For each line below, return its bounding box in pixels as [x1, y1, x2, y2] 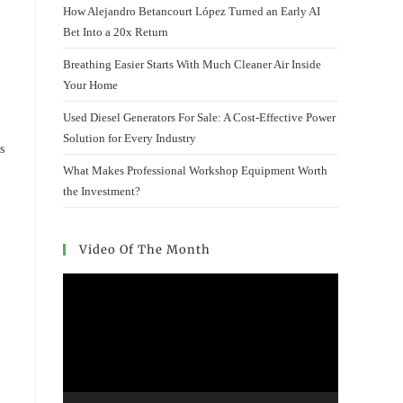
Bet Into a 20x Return [63, 25, 168, 39]
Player [62, 297, 93, 310]
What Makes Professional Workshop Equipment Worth [63, 164, 327, 177]
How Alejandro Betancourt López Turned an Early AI [63, 4, 320, 18]
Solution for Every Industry [63, 131, 196, 145]
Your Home [63, 78, 118, 92]
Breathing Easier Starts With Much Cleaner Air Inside [63, 58, 321, 71]
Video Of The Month [79, 242, 210, 257]
